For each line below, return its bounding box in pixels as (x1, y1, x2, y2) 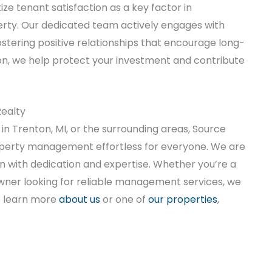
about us (59, 192, 100, 206)
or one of (100, 192, 148, 206)
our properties (148, 192, 217, 206)
